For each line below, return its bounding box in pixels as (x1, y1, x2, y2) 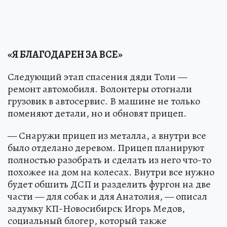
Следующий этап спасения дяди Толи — (8, 70, 187, 84)
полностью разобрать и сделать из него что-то (8, 153, 211, 167)
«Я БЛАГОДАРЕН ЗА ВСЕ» (8, 48, 123, 62)
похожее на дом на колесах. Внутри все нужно (8, 165, 214, 179)
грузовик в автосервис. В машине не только (8, 94, 200, 108)
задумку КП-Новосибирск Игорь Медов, (8, 202, 185, 216)
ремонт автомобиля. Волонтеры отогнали (8, 82, 192, 96)
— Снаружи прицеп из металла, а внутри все (8, 129, 206, 143)
